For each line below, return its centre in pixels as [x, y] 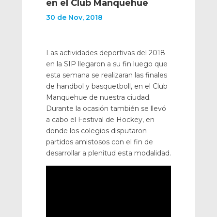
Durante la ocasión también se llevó [106, 108]
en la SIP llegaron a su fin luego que [107, 64]
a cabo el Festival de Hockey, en [100, 120]
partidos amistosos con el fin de [99, 142]
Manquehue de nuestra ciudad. [98, 97]
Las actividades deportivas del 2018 [105, 53]
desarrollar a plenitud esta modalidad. [108, 153]
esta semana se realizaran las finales [106, 75]
